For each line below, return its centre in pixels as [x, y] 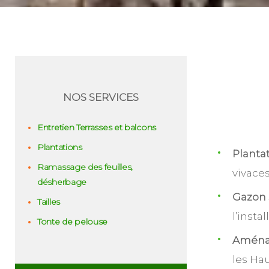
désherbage [62, 182]
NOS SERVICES [101, 97]
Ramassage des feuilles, [85, 167]
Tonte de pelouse [73, 222]
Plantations [60, 147]
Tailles [49, 202]
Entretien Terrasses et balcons [97, 128]
